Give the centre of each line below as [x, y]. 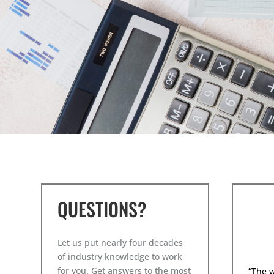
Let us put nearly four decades [120, 242]
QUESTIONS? [102, 209]
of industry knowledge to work [120, 256]
